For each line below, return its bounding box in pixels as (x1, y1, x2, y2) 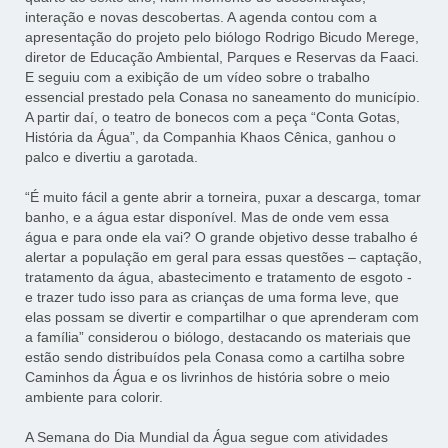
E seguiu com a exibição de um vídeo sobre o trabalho (25, 69, 371, 86)
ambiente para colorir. (25, 389, 164, 406)
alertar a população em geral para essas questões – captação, (25, 249, 423, 266)
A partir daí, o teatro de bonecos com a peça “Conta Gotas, (25, 109, 401, 126)
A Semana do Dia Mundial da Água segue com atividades (25, 429, 389, 446)
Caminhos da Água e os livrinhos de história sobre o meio (25, 369, 391, 386)
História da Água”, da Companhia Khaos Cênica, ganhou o (25, 129, 397, 146)
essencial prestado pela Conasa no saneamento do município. (25, 89, 421, 106)
